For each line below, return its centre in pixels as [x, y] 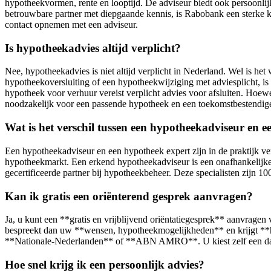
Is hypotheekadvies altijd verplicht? [93, 48]
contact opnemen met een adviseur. [71, 24]
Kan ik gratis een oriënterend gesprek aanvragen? [129, 196]
